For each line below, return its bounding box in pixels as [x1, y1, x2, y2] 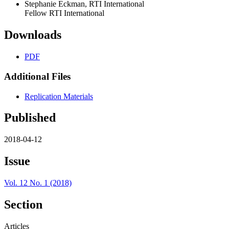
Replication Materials [25, 91, 93, 101]
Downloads [4, 28, 61, 42]
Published [4, 111, 56, 125]
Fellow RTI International [25, 9, 104, 18]
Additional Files [4, 71, 71, 82]
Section [4, 198, 42, 212]
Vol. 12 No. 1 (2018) [4, 178, 72, 188]
